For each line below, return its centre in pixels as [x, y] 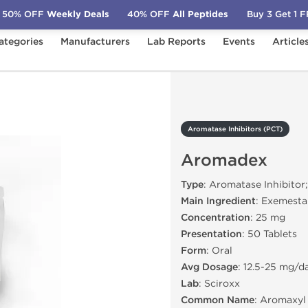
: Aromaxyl [280, 300]
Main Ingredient [218, 201]
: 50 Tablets [269, 234]
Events [239, 42]
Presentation [211, 234]
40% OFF [149, 14]
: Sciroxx [219, 284]
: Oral [219, 251]
